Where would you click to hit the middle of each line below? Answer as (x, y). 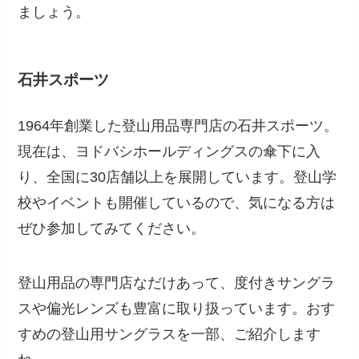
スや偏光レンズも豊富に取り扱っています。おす (177, 309)
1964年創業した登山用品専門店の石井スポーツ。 (178, 126)
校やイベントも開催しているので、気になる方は (177, 203)
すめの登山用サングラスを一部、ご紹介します (169, 335)
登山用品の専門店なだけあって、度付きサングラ (177, 283)
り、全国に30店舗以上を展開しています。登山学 (177, 177)
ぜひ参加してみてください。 (112, 229)
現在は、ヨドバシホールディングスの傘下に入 (169, 152)
